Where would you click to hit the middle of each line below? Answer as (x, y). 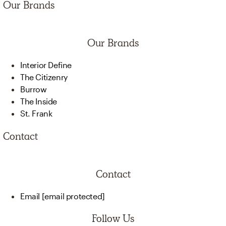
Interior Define (46, 65)
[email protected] (73, 196)
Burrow (34, 89)
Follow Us (113, 218)
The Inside (39, 101)
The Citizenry (44, 77)
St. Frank (36, 113)
